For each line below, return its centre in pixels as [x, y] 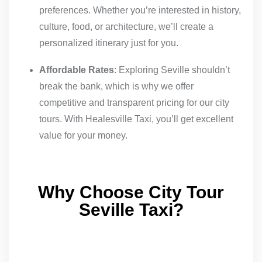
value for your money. [83, 136]
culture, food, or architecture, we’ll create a [126, 27]
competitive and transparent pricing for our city [134, 103]
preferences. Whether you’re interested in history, [140, 11]
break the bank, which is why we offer [116, 87]
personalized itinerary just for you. [109, 43]
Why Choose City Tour [131, 192]
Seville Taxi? [131, 210]
